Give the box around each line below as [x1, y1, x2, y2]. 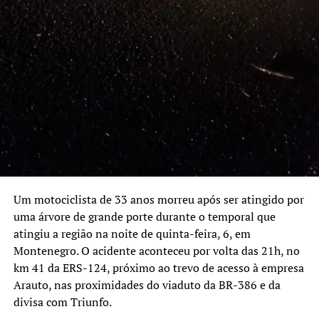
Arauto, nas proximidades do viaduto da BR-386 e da [13, 277, 281, 293]
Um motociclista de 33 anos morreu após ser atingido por [13, 192, 304, 208]
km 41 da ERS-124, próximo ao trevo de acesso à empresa [13, 260, 304, 276]
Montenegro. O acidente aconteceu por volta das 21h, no [13, 243, 300, 259]
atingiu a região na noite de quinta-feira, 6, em [13, 226, 251, 242]
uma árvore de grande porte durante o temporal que [13, 209, 276, 225]
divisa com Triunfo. [13, 294, 112, 310]
